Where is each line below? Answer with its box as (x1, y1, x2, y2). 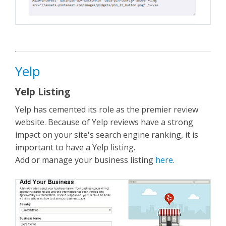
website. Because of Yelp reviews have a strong (15, 117, 193, 128)
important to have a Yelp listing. (15, 142, 135, 153)
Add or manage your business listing (15, 154, 155, 166)
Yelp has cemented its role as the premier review (15, 104, 198, 116)
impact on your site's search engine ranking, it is (15, 129, 198, 141)
